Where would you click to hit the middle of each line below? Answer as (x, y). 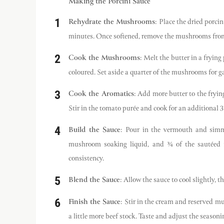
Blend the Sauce (94, 180)
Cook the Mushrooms (104, 58)
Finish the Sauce (95, 202)
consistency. (86, 158)
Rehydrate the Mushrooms (112, 22)
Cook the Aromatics (101, 94)
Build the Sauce (95, 130)
